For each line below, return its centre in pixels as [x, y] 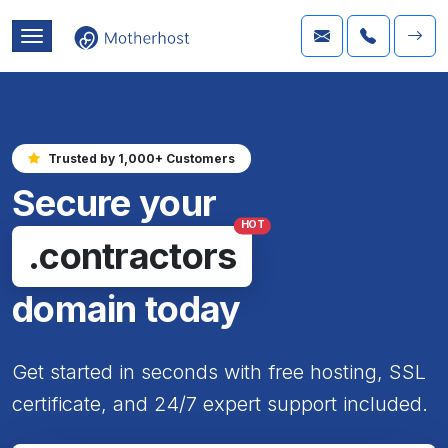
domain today [126, 308]
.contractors [132, 255]
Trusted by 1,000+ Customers [141, 158]
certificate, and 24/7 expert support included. [220, 403]
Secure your [114, 202]
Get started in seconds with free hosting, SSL [219, 371]
